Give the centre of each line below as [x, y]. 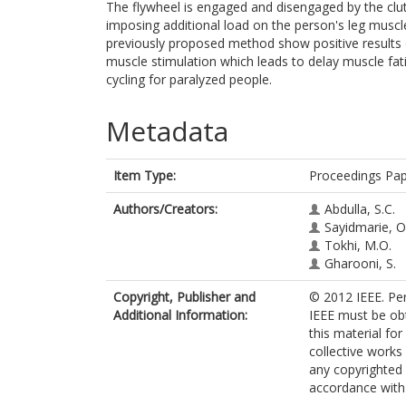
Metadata [167, 131]
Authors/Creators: [165, 209]
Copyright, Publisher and [184, 297]
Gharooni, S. [360, 263]
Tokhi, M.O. [358, 245]
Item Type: [145, 175]
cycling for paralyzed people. [189, 79]
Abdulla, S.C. [360, 209]
